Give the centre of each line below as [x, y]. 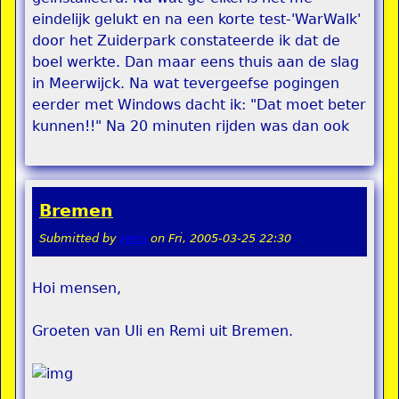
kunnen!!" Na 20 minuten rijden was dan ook [191, 126]
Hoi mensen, [77, 288]
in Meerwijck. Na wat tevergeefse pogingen [186, 83]
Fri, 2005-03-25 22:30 [230, 238]
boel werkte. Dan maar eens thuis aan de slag [195, 62]
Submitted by [80, 238]
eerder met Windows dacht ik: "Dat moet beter [199, 105]
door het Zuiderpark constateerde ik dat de [186, 41]
